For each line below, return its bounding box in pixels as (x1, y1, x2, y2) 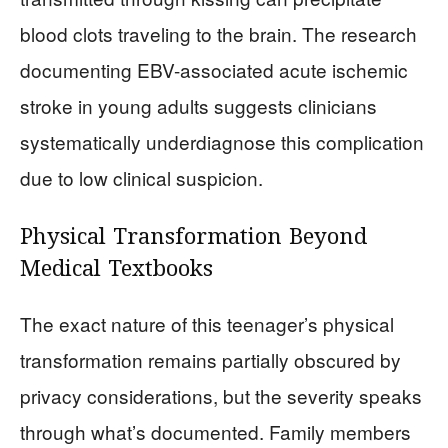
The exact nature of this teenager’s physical (20, 310, 394, 337)
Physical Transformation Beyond (20, 222, 367, 254)
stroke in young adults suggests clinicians (20, 92, 377, 119)
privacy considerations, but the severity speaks (20, 382, 422, 409)
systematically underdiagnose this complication (20, 128, 424, 155)
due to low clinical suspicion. (20, 164, 263, 191)
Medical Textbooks (20, 254, 213, 286)
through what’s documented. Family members (20, 418, 411, 445)
